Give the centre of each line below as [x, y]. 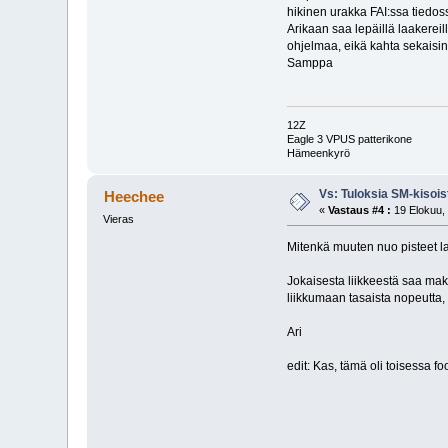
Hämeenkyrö [318, 152]
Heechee [133, 196]
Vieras [119, 218]
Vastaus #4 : [360, 209]
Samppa [309, 63]
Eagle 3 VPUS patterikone [349, 138]
